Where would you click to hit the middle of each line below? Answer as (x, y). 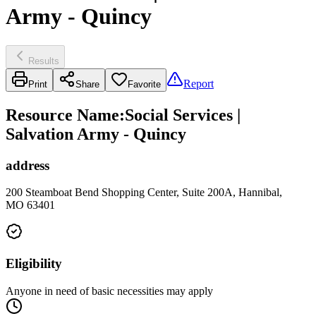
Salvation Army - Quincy (96, 134)
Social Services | (183, 115)
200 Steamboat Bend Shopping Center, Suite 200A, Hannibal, (144, 193)
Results (44, 61)
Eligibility (34, 264)
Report (199, 83)
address (28, 165)
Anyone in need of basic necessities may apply (109, 291)
